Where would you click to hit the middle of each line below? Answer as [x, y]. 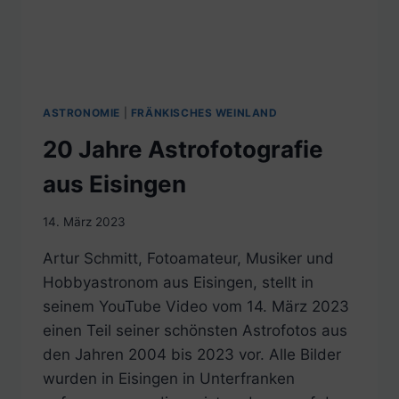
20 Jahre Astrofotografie [183, 149]
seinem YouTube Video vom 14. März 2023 [196, 307]
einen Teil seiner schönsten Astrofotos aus [195, 331]
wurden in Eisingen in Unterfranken [169, 379]
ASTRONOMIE [81, 112]
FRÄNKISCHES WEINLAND [204, 112]
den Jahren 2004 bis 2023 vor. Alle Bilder [192, 355]
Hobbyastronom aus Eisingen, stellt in [178, 283]
